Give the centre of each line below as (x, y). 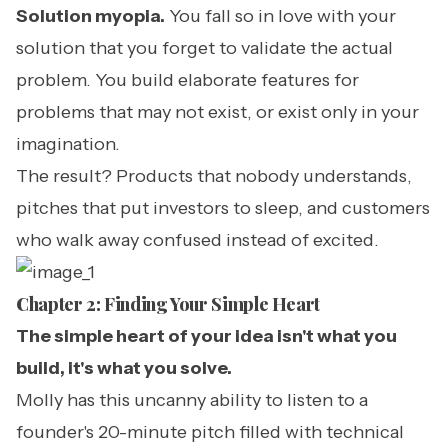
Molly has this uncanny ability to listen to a (192, 400)
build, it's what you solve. (124, 368)
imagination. (68, 144)
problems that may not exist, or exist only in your (217, 112)
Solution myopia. (90, 16)
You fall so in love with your (280, 16)
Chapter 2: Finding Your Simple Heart (168, 304)
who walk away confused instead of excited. (197, 240)
